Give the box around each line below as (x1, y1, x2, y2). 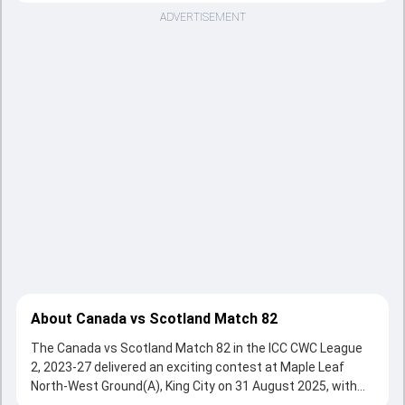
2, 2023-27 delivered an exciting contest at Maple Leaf (31, 360, 344, 374)
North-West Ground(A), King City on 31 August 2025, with (31, 379, 357, 393)
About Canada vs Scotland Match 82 (31, 310, 278, 327)
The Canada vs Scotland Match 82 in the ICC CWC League (31, 341, 363, 355)
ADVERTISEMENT (159, 11, 246, 24)
